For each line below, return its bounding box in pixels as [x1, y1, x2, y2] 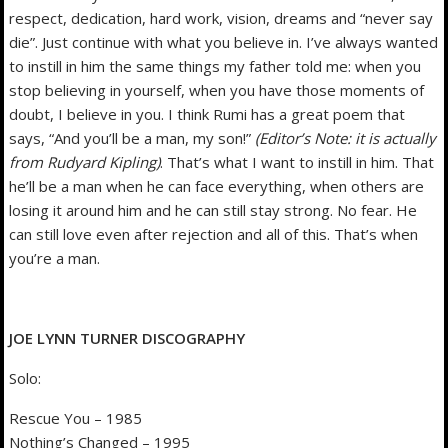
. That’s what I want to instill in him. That [160, 151, 435, 172]
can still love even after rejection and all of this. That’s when [9, 223, 419, 244]
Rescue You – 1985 [9, 407, 143, 428]
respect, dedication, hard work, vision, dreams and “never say [9, 7, 434, 28]
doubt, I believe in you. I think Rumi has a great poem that [9, 103, 406, 124]
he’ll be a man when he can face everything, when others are [9, 175, 425, 196]
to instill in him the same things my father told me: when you [9, 55, 422, 76]
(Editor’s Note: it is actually [255, 127, 437, 148]
